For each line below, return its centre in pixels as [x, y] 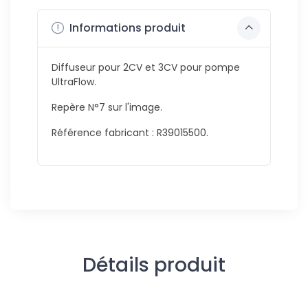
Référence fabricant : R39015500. [130, 132]
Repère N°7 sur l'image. [107, 107]
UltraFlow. [74, 81]
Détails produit [154, 265]
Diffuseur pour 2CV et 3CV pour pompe [146, 67]
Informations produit [126, 28]
